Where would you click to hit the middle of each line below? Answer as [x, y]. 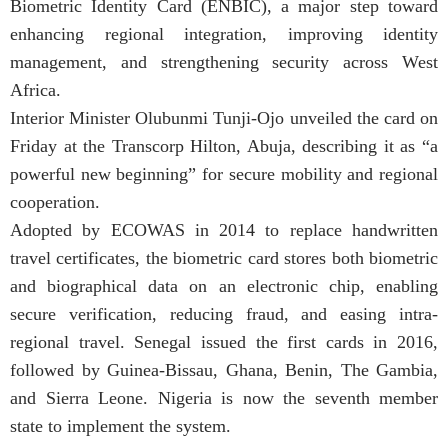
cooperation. [55, 202]
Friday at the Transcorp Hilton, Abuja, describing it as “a [224, 146]
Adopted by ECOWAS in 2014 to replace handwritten [224, 230]
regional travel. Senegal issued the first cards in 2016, [224, 342]
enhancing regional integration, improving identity [224, 34]
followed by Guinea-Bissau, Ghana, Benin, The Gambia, [224, 370]
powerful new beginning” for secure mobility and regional [224, 174]
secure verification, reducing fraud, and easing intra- [224, 314]
